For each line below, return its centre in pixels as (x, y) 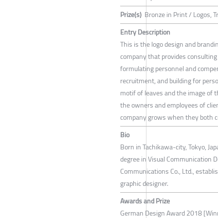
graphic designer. (144, 183)
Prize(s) (131, 14)
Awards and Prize (145, 201)
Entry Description (145, 32)
